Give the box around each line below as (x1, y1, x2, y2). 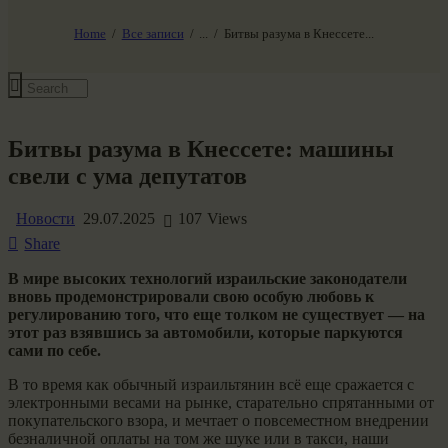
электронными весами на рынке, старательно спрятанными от (8, 393, 434, 411)
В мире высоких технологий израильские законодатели (8, 269, 407, 287)
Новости (16, 209, 75, 227)
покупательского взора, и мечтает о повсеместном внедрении (8, 411, 429, 429)
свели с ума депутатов (8, 162, 247, 189)
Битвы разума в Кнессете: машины (8, 135, 394, 162)
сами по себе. (8, 341, 101, 359)
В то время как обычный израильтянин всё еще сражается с (8, 375, 414, 393)
